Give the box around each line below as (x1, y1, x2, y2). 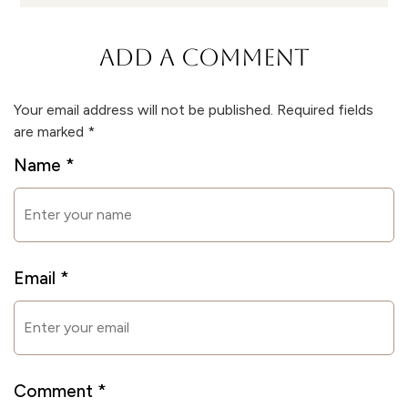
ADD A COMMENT (98, 44, 310, 72)
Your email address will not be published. (14, 101, 273, 119)
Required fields (277, 101, 373, 119)
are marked (14, 123, 87, 141)
